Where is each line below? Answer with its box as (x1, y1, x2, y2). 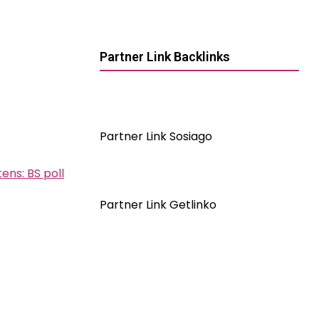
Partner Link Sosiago (100, 128, 212, 145)
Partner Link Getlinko (100, 197, 216, 213)
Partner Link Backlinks (100, 49, 230, 64)
